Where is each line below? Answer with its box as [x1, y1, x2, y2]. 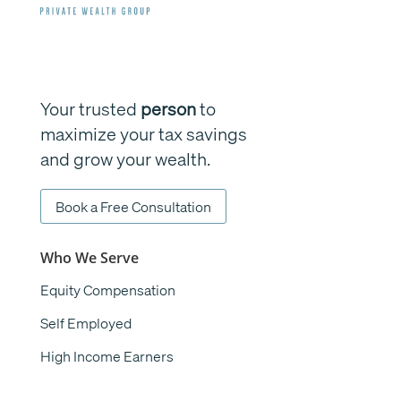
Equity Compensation [39, 279, 175, 299]
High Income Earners [39, 346, 174, 365]
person [140, 97, 196, 120]
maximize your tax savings [39, 122, 247, 145]
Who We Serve [39, 247, 139, 268]
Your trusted [39, 97, 141, 120]
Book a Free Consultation [55, 196, 211, 216]
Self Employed [39, 312, 132, 332]
